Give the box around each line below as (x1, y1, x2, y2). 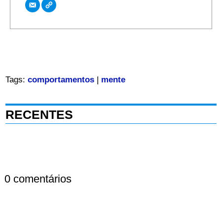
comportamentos (27, 75, 94, 85)
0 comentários (4, 173, 72, 185)
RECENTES (5, 108, 73, 122)
